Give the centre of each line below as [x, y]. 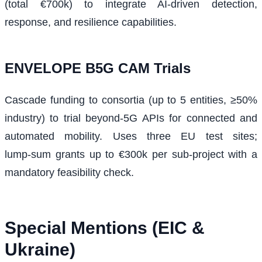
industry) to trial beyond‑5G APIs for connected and [131, 118]
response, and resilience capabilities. [91, 23]
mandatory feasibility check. [69, 173]
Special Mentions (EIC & [105, 228]
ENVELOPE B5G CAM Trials [98, 68]
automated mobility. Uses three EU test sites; [131, 137]
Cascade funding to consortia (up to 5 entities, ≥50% [131, 100]
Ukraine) [40, 250]
